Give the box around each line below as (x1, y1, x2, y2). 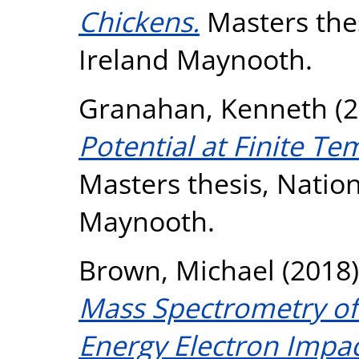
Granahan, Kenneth (79, 88, 328, 127)
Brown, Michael (79, 250, 275, 288)
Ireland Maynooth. (79, 39, 313, 78)
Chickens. (79, 2, 200, 40)
